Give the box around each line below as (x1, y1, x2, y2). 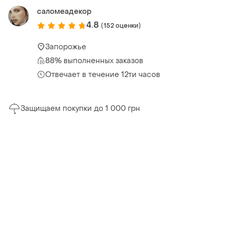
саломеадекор (37, 7, 91, 17)
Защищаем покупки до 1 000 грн (21, 104, 140, 114)
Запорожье (45, 42, 86, 52)
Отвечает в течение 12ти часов (45, 69, 160, 80)
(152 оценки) (101, 21, 141, 30)
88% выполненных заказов (45, 55, 143, 66)
